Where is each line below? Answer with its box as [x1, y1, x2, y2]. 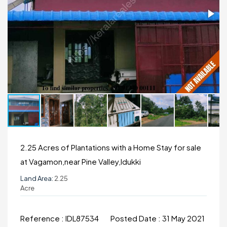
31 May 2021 [162, 213, 205, 223]
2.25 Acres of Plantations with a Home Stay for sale [20, 142, 201, 152]
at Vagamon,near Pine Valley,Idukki [20, 157, 141, 166]
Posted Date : [110, 213, 162, 223]
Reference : [20, 213, 65, 223]
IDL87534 [65, 213, 100, 223]
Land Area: [20, 174, 53, 182]
